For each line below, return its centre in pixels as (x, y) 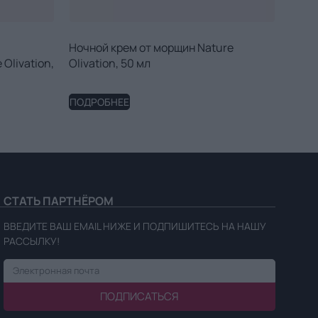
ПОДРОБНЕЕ (99, 102)
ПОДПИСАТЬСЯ (139, 297)
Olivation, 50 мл (110, 64)
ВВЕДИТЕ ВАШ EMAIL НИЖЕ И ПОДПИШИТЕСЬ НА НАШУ (135, 226)
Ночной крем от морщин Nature (151, 48)
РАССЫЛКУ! (31, 241)
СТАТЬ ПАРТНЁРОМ (58, 201)
